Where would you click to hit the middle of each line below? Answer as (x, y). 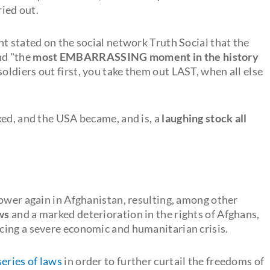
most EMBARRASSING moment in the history (146, 56)
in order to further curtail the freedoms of (163, 261)
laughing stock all (204, 118)
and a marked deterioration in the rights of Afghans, (134, 214)
